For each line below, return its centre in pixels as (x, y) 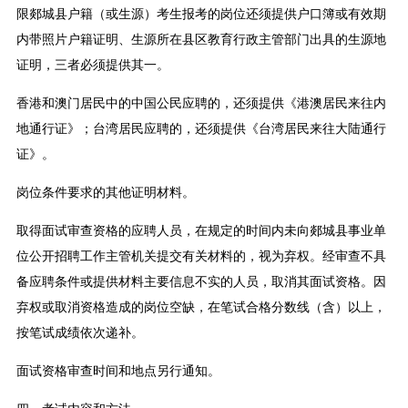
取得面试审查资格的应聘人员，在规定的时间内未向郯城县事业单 (201, 231)
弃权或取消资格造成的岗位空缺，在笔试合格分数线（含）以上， (201, 308)
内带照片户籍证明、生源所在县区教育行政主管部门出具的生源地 (201, 40)
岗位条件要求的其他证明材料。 (105, 193)
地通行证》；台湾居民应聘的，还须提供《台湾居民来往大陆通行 (201, 129)
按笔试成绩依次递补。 (80, 333)
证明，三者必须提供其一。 (92, 66)
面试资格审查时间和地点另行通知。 (118, 372)
